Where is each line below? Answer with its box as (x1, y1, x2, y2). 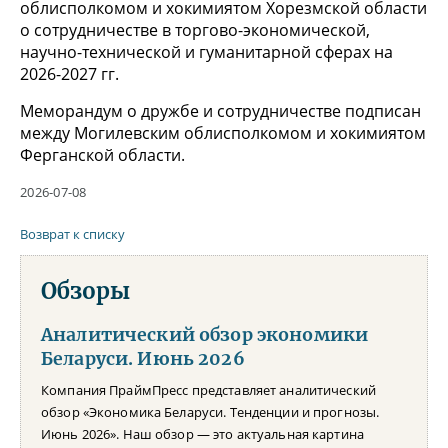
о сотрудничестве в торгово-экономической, (20, 19, 370, 42)
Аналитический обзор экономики (41, 324, 369, 347)
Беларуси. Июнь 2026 (41, 348, 245, 371)
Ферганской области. (20, 144, 185, 167)
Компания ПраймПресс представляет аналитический (41, 381, 376, 400)
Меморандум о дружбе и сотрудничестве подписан (20, 100, 421, 123)
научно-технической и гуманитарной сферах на (20, 41, 393, 64)
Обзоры (41, 277, 130, 306)
